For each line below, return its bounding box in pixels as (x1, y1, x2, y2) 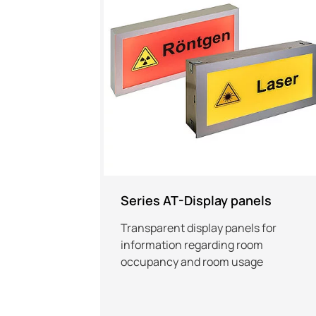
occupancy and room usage (121, 253, 263, 269)
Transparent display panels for (121, 219, 276, 236)
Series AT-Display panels (121, 191, 272, 209)
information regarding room (121, 236, 263, 253)
